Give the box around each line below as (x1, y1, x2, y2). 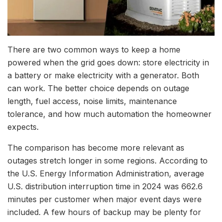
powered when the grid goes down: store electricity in (7, 57, 209, 67)
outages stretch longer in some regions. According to (7, 155, 208, 166)
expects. (7, 121, 39, 132)
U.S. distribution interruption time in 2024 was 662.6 (7, 181, 203, 191)
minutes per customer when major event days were (7, 194, 202, 204)
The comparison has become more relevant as (7, 142, 184, 153)
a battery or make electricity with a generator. (7, 70, 179, 80)
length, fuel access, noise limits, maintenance (7, 96, 177, 106)
